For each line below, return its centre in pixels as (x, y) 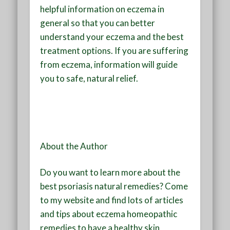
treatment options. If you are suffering (114, 50)
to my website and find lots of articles (112, 200)
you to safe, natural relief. (89, 78)
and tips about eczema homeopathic (109, 214)
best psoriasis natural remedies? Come (114, 186)
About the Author (74, 146)
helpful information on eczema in (102, 9)
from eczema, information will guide (109, 64)
